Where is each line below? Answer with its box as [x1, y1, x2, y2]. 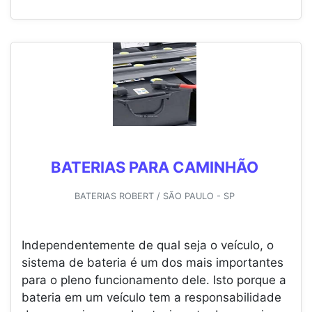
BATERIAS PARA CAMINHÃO [50, 158, 258, 177]
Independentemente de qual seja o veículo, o [22, 238, 274, 253]
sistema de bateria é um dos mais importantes [22, 256, 283, 270]
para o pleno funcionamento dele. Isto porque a [22, 273, 286, 288]
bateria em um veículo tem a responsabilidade [22, 290, 281, 305]
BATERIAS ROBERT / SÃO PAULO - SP [74, 191, 235, 202]
